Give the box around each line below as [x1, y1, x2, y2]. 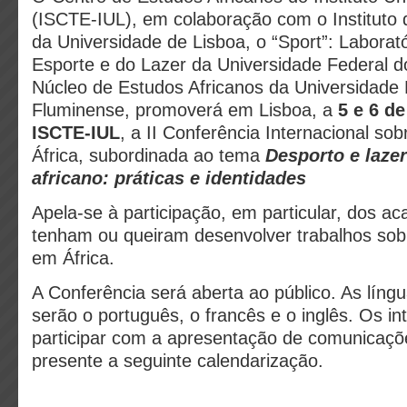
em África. [32, 248, 114, 268]
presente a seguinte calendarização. [32, 351, 323, 371]
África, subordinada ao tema [32, 145, 265, 165]
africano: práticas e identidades [32, 168, 306, 188]
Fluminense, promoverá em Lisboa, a [32, 100, 338, 120]
